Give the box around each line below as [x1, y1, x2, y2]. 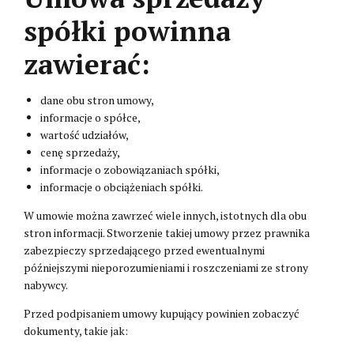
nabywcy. [24, 277, 68, 292]
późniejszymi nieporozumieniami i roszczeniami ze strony [24, 259, 308, 275]
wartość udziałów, [40, 126, 129, 142]
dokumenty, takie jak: [24, 322, 128, 338]
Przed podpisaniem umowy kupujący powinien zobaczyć [24, 305, 299, 321]
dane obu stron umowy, [40, 92, 154, 107]
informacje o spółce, [40, 109, 141, 125]
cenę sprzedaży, [40, 144, 120, 160]
